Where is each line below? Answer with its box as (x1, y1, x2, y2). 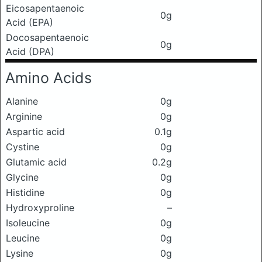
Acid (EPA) (6, 16, 53, 28)
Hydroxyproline (6, 202, 74, 213)
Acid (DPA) (6, 46, 54, 57)
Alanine (6, 95, 38, 107)
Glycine (6, 171, 39, 183)
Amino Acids (5, 69, 92, 87)
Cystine (6, 141, 39, 153)
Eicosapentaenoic (6, 2, 84, 14)
